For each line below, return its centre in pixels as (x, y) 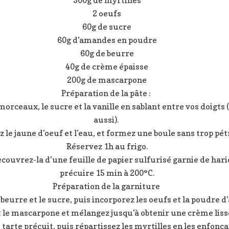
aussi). (107, 120)
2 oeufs (107, 14)
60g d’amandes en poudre (107, 40)
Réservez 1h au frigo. (107, 146)
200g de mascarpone (107, 80)
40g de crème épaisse (107, 67)
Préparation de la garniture (107, 186)
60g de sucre (107, 27)
